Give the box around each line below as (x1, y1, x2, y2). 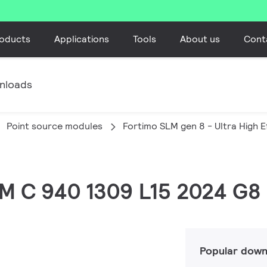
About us (179, 32, 220, 45)
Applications (54, 32, 109, 45)
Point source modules (7, 120, 103, 132)
